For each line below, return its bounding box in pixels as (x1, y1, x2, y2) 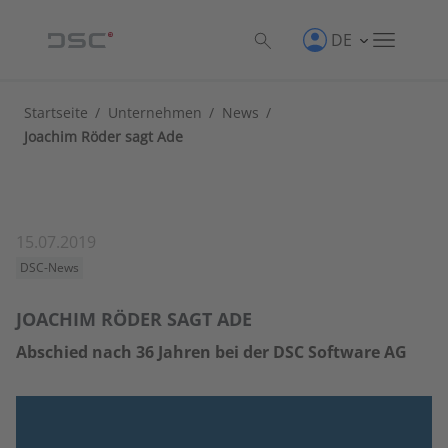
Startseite (24, 103, 88, 122)
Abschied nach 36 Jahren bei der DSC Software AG (16, 341, 407, 363)
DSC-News (20, 259, 79, 276)
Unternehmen (108, 103, 202, 122)
